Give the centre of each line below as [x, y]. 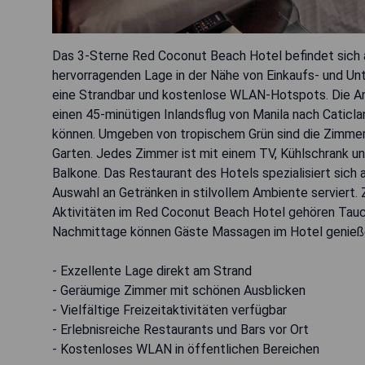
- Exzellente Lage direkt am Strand [152, 271]
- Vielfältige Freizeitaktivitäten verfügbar [169, 310]
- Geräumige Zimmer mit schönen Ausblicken [179, 291]
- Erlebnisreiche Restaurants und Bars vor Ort [180, 330]
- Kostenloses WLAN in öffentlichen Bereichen [186, 350]
